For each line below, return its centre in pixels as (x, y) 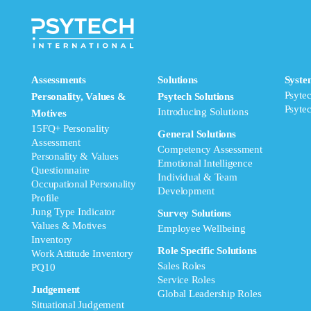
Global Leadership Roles (210, 294)
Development (186, 191)
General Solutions (197, 134)
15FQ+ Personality (70, 128)
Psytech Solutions (196, 96)
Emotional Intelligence (205, 163)
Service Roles (186, 280)
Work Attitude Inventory (83, 253)
